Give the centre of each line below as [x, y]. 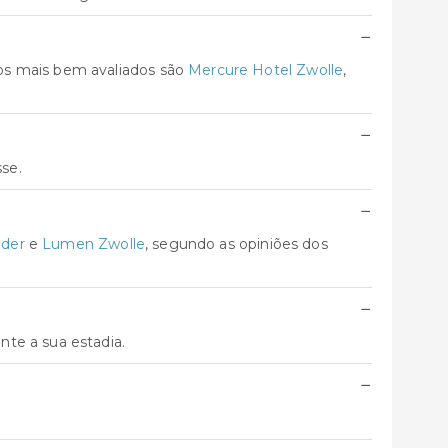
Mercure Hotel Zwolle [266, 70]
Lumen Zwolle [93, 244]
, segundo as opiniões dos [236, 244]
